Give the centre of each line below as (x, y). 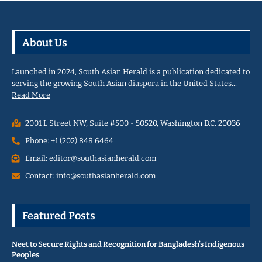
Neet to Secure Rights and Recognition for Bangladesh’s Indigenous (128, 244)
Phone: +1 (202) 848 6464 (69, 141)
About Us (45, 43)
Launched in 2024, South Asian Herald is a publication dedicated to (131, 72)
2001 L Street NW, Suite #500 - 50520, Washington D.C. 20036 (132, 123)
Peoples (25, 255)
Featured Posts (59, 216)
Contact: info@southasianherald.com (90, 176)
